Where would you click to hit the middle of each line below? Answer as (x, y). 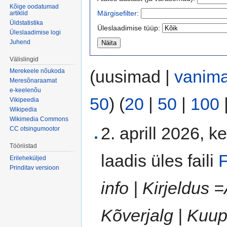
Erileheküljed (28, 158)
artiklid (19, 13)
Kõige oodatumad (34, 6)
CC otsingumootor (35, 129)
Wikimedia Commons (39, 119)
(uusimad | (132, 76)
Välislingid (24, 59)
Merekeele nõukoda (37, 71)
